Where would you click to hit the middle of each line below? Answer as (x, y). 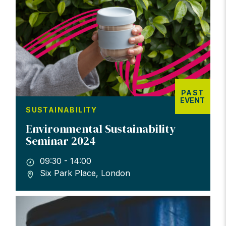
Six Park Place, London (85, 173)
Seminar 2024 (61, 141)
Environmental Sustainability (101, 129)
